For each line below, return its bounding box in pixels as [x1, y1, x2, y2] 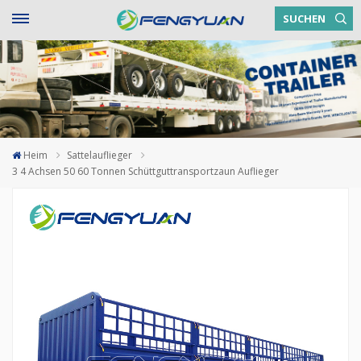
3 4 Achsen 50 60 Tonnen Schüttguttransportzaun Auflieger [12, 164, 279, 179]
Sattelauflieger [67, 148, 133, 163]
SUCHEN [283, 11, 326, 27]
